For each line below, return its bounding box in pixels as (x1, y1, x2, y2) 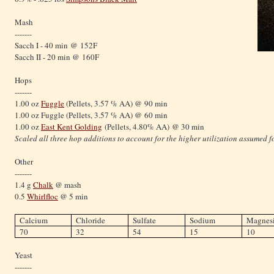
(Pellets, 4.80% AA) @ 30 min (102, 120, 204, 132)
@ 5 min (58, 190, 88, 202)
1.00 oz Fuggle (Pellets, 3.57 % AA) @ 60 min (15, 109, 168, 120)
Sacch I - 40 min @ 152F (15, 39, 97, 51)
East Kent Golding (41, 120, 102, 132)
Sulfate (133, 214, 157, 226)
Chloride (76, 214, 106, 226)
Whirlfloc (27, 190, 58, 202)
